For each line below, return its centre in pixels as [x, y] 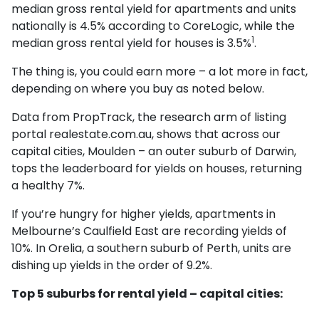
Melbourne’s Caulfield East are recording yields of [149, 231]
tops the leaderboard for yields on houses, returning [157, 168]
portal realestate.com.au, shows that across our [146, 134]
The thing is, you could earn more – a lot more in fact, [159, 71]
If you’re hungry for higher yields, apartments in [143, 214]
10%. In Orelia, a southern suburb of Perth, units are [151, 248]
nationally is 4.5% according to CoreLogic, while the [153, 26]
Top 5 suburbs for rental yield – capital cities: [147, 293]
